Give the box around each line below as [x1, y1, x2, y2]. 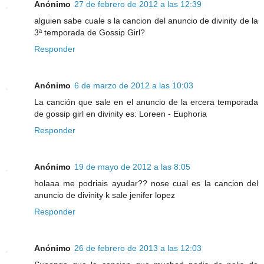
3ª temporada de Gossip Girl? [34, 28, 145, 38]
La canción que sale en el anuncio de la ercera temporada [34, 97, 258, 107]
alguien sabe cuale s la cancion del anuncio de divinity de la [34, 16, 258, 26]
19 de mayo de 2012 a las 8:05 [74, 162, 190, 172]
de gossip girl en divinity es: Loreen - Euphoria [34, 109, 207, 119]
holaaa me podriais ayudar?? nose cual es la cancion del [34, 179, 258, 189]
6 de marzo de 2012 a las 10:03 [74, 81, 193, 91]
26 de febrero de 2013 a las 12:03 [74, 243, 202, 253]
